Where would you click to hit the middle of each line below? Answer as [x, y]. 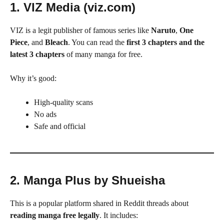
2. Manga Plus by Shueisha [87, 180]
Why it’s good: [33, 78]
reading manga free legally [55, 215]
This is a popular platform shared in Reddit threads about [99, 203]
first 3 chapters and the [165, 42]
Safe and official [60, 126]
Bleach [56, 42]
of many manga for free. [103, 54]
